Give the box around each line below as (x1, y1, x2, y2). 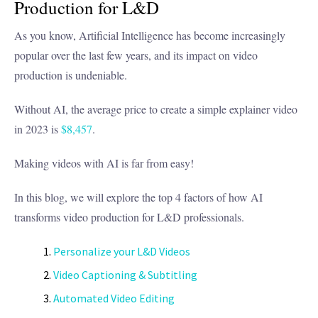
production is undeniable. (14, 67, 131, 83)
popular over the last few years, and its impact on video (14, 48, 258, 63)
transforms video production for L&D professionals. (14, 209, 244, 225)
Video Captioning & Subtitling (53, 268, 197, 283)
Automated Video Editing (53, 291, 175, 306)
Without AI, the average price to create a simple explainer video (14, 102, 297, 117)
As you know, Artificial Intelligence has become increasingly (14, 28, 285, 43)
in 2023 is (14, 121, 61, 137)
